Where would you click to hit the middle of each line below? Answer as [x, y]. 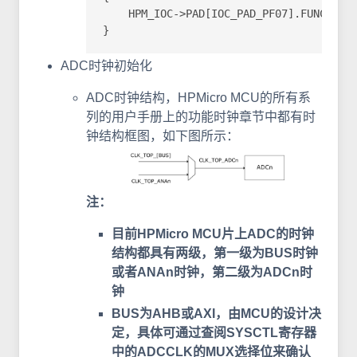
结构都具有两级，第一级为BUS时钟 [215, 253]
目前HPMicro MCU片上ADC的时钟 [213, 233]
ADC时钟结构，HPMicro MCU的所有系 [198, 97]
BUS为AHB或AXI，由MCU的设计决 [216, 313]
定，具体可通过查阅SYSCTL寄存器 [214, 332]
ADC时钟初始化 [106, 65]
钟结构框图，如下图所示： [163, 135]
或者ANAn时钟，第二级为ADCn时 [212, 272]
